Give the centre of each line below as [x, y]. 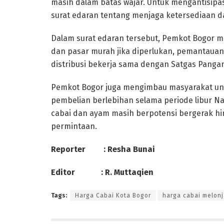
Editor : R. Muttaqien [102, 172]
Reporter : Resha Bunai [103, 149]
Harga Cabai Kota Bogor [113, 196]
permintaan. [74, 126]
